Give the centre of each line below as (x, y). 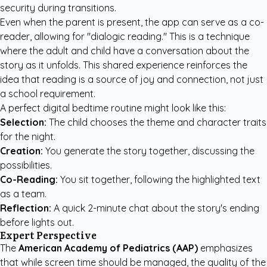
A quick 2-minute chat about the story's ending (155, 208)
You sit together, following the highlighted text (159, 179)
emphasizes (225, 248)
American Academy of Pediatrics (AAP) (108, 248)
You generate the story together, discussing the (149, 151)
